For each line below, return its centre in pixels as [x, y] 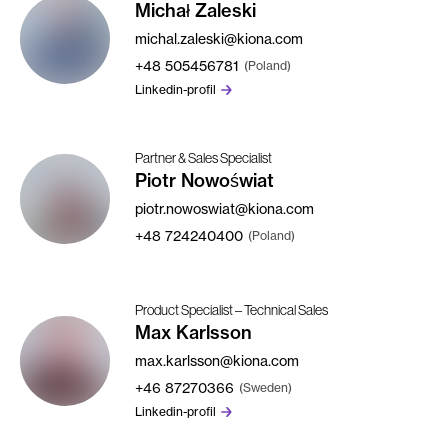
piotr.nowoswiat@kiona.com [224, 208]
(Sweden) [265, 387]
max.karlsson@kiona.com [217, 360]
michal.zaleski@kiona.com [219, 38]
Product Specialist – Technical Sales [231, 309]
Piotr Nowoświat [204, 180]
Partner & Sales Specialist [203, 158]
